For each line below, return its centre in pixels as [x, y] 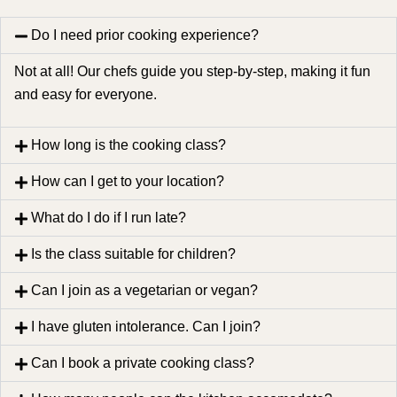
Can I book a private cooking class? [143, 363]
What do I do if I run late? [109, 218]
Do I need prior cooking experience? [145, 35]
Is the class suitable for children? [134, 254]
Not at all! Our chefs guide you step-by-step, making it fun [192, 72]
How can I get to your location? [128, 182]
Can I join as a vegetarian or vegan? [145, 291]
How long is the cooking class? [129, 145]
